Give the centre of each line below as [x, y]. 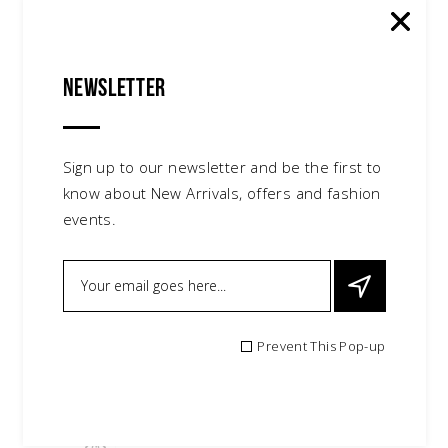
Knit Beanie [116, 385]
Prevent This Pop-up [321, 346]
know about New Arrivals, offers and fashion [221, 193]
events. [89, 219]
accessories [112, 415]
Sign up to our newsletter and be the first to [222, 167]
